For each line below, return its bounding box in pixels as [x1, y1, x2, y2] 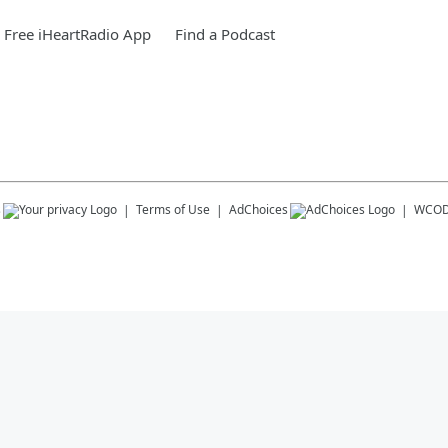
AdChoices [229, 201, 288, 218]
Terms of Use [136, 201, 210, 218]
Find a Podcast [175, 24, 275, 44]
